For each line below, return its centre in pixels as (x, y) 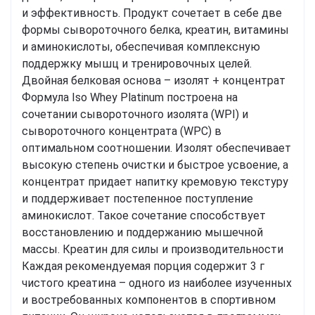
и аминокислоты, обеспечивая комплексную (141, 47)
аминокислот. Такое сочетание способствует (144, 216)
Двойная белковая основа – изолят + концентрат (154, 81)
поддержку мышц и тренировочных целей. (137, 64)
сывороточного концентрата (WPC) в (122, 131)
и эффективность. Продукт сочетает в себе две (152, 13)
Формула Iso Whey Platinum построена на (130, 98)
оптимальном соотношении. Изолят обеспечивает (156, 148)
